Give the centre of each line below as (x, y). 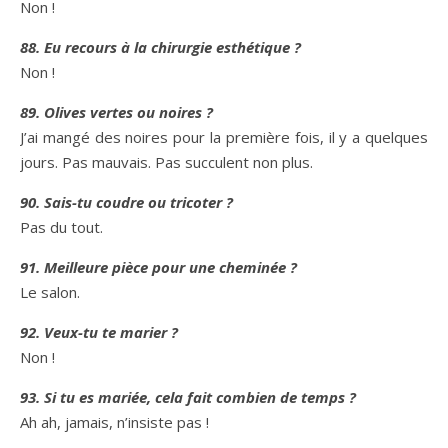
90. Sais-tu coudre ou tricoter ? (126, 202)
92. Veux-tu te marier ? (99, 332)
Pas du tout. (61, 227)
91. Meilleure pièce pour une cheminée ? (158, 267)
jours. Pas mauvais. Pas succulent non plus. (166, 162)
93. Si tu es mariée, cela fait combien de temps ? (188, 397)
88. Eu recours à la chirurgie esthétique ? (160, 47)
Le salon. (50, 292)
